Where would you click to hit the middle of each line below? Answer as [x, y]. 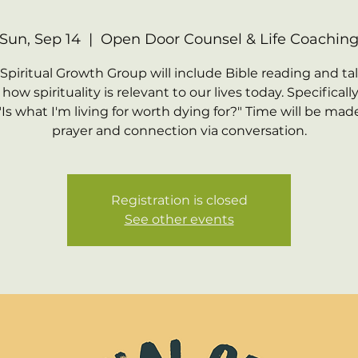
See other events [179, 219]
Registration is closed [179, 200]
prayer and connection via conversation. [179, 131]
